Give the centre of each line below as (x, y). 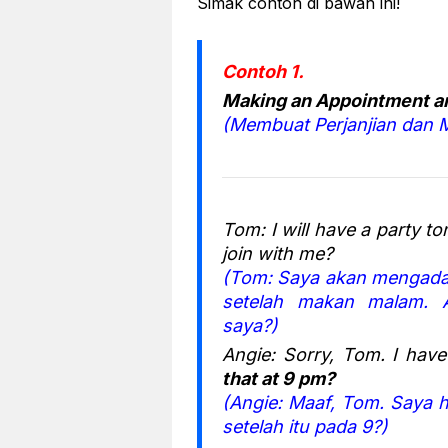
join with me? (277, 253)
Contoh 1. (263, 71)
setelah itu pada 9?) (305, 426)
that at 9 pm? (278, 378)
